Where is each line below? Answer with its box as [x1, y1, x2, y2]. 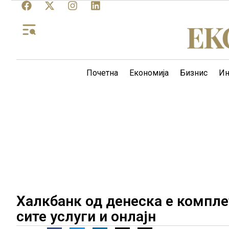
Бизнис [180, 68, 208, 78]
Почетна [86, 68, 118, 78]
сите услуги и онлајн [16, 208, 156, 225]
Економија [129, 68, 169, 78]
